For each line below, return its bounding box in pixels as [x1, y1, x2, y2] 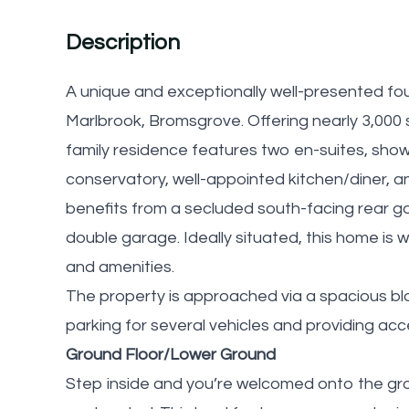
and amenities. [66, 257, 174, 276]
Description [66, 30, 180, 54]
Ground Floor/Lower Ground [66, 345, 276, 363]
